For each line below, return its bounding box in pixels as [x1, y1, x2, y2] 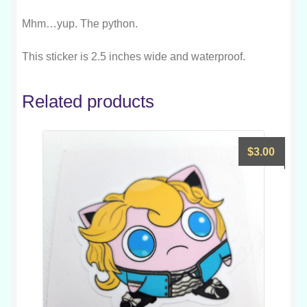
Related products [22, 92, 154, 112]
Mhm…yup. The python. [22, 17, 138, 29]
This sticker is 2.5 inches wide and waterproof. [22, 50, 245, 62]
